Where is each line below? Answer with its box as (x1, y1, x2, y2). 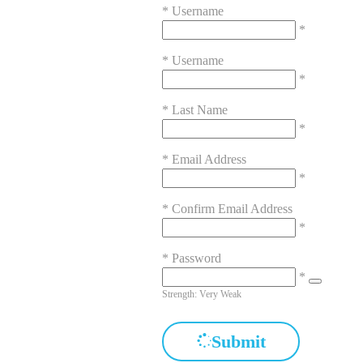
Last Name (172, 103, 228, 117)
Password (172, 251, 221, 266)
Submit (211, 331, 266, 352)
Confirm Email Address (172, 202, 293, 216)
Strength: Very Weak (162, 288, 241, 301)
